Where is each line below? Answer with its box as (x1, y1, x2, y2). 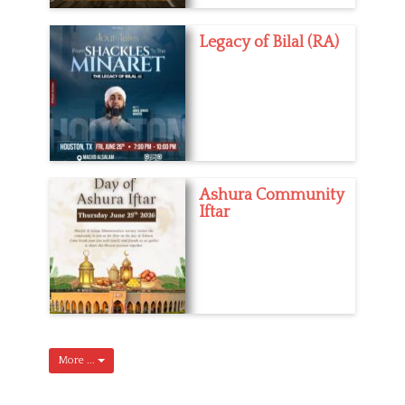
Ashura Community (199, 185, 344, 204)
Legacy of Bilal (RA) (199, 33, 339, 52)
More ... (58, 353, 98, 366)
